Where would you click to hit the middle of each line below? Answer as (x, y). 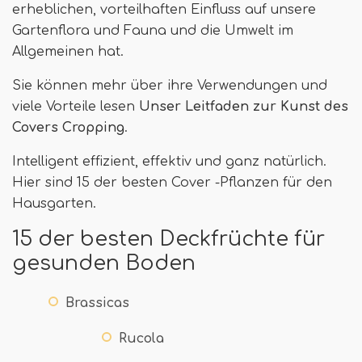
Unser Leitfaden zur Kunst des (244, 106)
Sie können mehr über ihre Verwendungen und (170, 85)
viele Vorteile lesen (76, 106)
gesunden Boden (104, 263)
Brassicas (97, 303)
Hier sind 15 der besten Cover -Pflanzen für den (172, 182)
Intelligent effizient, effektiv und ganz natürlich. (169, 161)
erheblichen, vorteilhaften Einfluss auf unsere (164, 9)
